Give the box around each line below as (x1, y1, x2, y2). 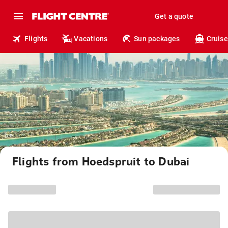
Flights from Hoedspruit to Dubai (12, 155, 190, 168)
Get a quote (154, 12, 193, 20)
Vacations (74, 35, 108, 43)
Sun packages (134, 35, 180, 43)
